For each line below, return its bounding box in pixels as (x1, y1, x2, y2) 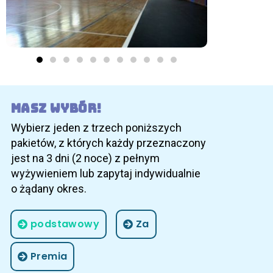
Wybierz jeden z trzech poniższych (11, 121, 182, 134)
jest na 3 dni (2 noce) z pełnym (11, 151, 160, 165)
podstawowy (30, 217, 99, 232)
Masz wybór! (11, 100, 102, 116)
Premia (30, 249, 68, 264)
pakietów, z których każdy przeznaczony (11, 136, 206, 149)
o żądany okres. (11, 182, 87, 195)
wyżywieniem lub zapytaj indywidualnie (11, 166, 200, 180)
